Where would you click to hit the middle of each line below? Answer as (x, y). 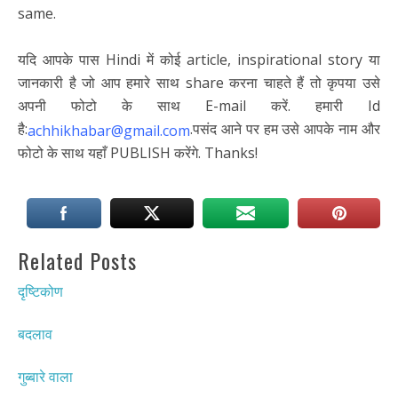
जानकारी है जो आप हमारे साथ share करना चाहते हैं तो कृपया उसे (199, 82)
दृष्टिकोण (40, 292)
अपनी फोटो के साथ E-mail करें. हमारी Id (199, 105)
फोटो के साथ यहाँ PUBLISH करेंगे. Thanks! (138, 153)
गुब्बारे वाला (45, 376)
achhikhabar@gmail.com (109, 130)
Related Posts (77, 261)
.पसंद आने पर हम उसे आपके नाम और (285, 128)
